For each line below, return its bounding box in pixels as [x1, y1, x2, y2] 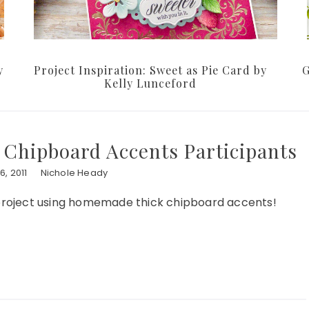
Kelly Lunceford [104, 76, 197, 91]
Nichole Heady [40, 166, 108, 180]
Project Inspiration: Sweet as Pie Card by [34, 63, 267, 78]
